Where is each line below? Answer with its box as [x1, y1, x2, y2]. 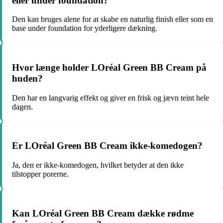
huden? [12, 73, 43, 84]
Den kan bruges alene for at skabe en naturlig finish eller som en [12, 15, 213, 24]
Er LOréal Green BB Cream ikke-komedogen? [12, 140, 203, 151]
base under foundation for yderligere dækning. [12, 24, 157, 33]
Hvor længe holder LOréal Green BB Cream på [12, 62, 207, 73]
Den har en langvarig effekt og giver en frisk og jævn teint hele [12, 93, 209, 102]
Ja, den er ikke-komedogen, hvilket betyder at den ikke [12, 161, 184, 170]
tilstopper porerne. [12, 170, 69, 179]
